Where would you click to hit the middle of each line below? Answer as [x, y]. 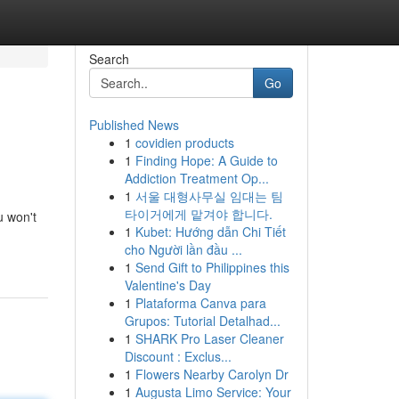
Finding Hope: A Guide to [206, 160]
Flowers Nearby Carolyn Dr [212, 374]
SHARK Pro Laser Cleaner [209, 338]
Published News [134, 125]
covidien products [184, 142]
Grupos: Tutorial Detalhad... [202, 321]
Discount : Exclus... [178, 356]
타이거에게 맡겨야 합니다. [198, 214]
